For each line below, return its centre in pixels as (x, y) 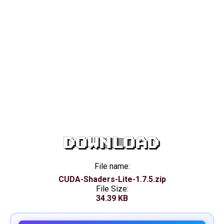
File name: (112, 166)
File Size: (112, 189)
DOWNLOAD (112, 143)
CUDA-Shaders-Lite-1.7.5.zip (112, 179)
